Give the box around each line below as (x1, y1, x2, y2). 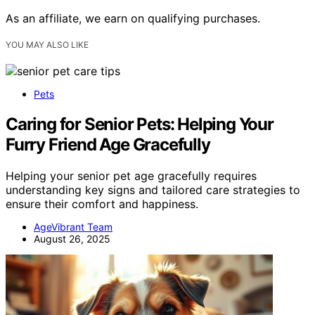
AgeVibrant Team (34, 220, 112, 233)
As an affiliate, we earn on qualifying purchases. (6, 11, 260, 25)
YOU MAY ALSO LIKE (6, 39, 89, 50)
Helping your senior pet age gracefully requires (6, 168, 257, 183)
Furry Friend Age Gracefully (6, 134, 210, 155)
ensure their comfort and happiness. (6, 196, 198, 211)
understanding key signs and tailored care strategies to (6, 182, 300, 197)
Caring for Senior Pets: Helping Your (6, 113, 274, 134)
